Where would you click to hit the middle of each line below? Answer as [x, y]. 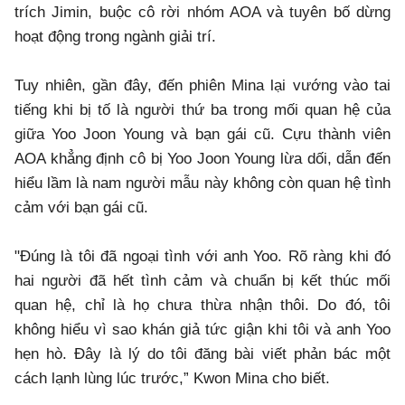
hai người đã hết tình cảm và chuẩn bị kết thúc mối [202, 281]
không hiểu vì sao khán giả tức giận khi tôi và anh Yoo [202, 330]
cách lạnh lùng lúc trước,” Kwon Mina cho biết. [172, 379]
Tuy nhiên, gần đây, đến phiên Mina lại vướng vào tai [202, 86]
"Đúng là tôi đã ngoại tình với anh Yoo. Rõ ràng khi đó [202, 257]
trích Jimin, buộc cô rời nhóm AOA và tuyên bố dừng [202, 13]
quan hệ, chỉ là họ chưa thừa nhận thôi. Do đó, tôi [202, 306]
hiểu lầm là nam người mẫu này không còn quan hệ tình [202, 184]
